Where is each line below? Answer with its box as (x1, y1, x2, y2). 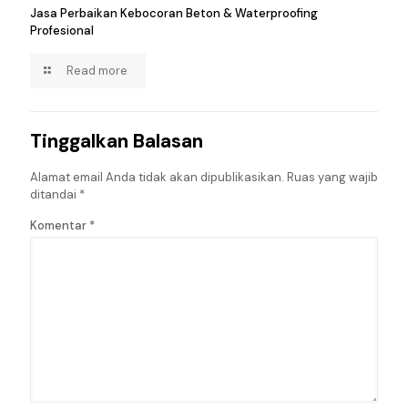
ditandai (30, 187, 79, 203)
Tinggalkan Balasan (30, 128, 203, 155)
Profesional (30, 23, 94, 39)
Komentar (30, 218, 89, 234)
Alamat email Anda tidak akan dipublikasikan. (30, 169, 284, 186)
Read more (66, 63, 127, 79)
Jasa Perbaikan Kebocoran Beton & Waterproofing (30, 5, 318, 22)
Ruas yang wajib (287, 169, 378, 186)
